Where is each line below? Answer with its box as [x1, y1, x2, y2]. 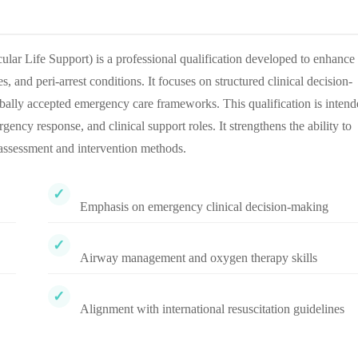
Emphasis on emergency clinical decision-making [79, 200, 328, 213]
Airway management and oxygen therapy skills [79, 251, 317, 265]
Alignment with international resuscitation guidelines [79, 302, 344, 316]
